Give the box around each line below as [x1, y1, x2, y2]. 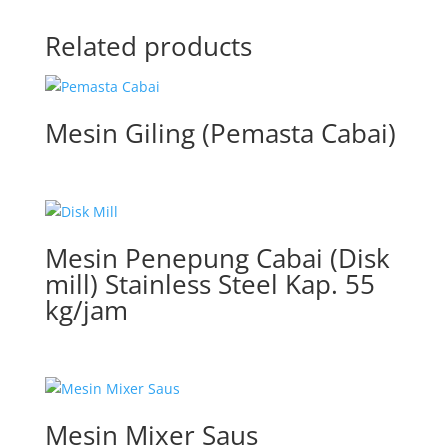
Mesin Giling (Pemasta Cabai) [44, 115, 396, 151]
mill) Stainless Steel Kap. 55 [44, 266, 375, 303]
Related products [44, 28, 252, 64]
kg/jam [44, 292, 128, 329]
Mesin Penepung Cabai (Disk [44, 240, 390, 277]
